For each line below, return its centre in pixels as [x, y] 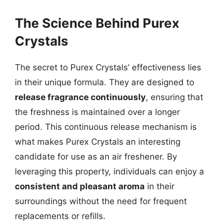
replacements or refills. [60, 216]
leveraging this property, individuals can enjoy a [110, 171]
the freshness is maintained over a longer [97, 112]
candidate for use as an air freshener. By [96, 156]
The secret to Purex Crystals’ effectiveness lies [108, 67]
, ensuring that [174, 97]
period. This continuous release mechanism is [106, 127]
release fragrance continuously [80, 97]
